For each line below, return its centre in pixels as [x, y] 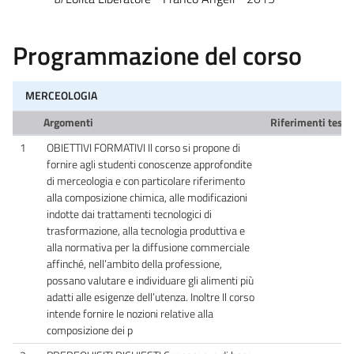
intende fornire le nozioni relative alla [130, 313]
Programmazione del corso [157, 55]
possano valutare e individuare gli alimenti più [150, 280]
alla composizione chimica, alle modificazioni [147, 197]
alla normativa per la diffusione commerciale [148, 247]
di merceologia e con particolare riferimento [146, 181]
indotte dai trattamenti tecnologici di [129, 214]
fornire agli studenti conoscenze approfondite [149, 164]
